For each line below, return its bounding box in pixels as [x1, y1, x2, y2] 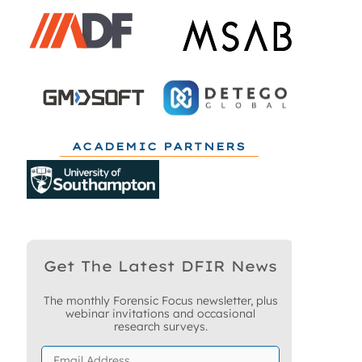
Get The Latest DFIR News [44, 256, 278, 276]
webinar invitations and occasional [65, 305, 256, 321]
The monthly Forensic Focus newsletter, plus [43, 293, 278, 308]
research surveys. [113, 318, 208, 334]
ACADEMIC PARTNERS [71, 139, 246, 153]
